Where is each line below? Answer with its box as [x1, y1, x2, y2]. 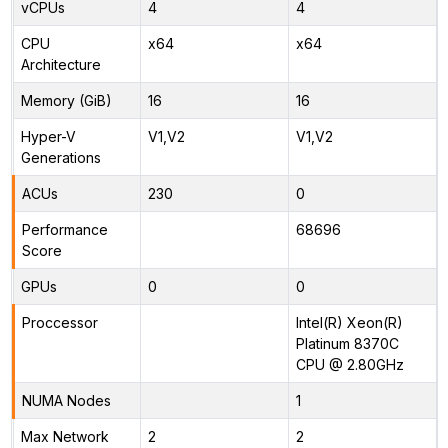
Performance [21, 220, 108, 238]
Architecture [20, 55, 101, 73]
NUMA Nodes [21, 391, 111, 409]
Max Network [20, 427, 109, 445]
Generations [20, 148, 101, 166]
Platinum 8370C [295, 334, 399, 352]
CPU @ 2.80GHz [295, 355, 404, 373]
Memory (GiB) [20, 91, 112, 109]
